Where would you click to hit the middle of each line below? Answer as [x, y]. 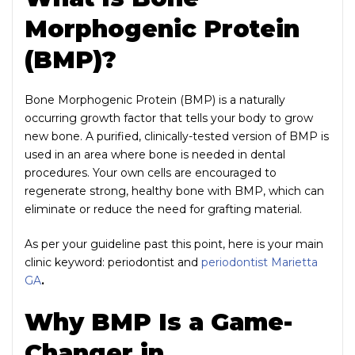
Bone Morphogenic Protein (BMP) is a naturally [155, 99]
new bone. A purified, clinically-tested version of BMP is [177, 136]
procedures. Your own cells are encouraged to [151, 172]
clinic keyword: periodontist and [113, 262]
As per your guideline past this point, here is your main [174, 244]
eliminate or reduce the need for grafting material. [163, 209]
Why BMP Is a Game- [158, 322]
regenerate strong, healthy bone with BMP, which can [174, 191]
